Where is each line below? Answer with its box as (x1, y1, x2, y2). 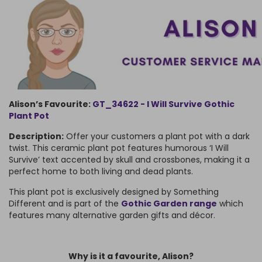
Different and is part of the (9, 198, 121, 210)
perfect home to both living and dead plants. (9, 166, 193, 178)
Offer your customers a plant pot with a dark (64, 130, 250, 143)
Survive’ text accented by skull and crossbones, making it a (9, 154, 250, 166)
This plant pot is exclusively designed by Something (9, 186, 219, 198)
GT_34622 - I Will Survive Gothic (92, 98, 235, 111)
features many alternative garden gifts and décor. (9, 209, 215, 222)
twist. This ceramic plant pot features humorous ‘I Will (9, 142, 229, 154)
